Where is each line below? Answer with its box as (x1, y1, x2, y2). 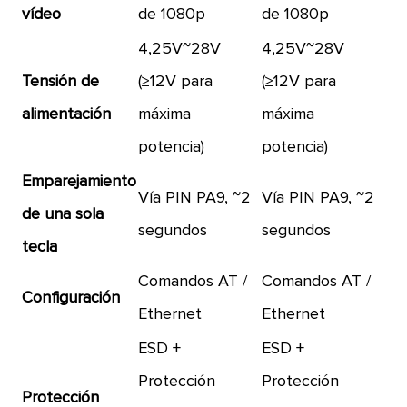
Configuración (22, 290, 121, 306)
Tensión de (22, 74, 100, 90)
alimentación (22, 106, 112, 123)
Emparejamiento (22, 174, 137, 190)
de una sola (22, 206, 104, 223)
